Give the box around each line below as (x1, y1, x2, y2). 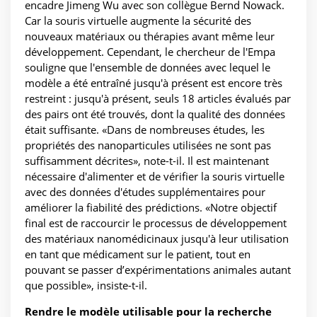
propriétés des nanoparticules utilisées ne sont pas (25, 138, 271, 153)
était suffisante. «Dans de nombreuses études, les (25, 122, 265, 137)
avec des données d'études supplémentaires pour (25, 185, 265, 200)
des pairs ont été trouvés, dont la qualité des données (25, 107, 285, 122)
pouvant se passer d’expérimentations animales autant (25, 263, 291, 277)
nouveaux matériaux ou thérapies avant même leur (25, 29, 275, 44)
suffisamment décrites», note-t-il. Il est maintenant (25, 154, 269, 168)
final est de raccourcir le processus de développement (25, 216, 287, 231)
